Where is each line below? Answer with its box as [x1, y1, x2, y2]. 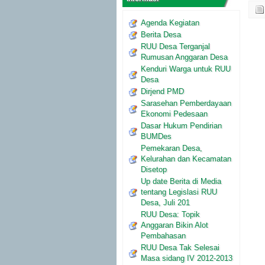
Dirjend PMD [141, 87, 184, 96]
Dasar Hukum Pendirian [141, 121, 222, 130]
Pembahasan [141, 231, 186, 240]
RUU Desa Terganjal [141, 42, 210, 51]
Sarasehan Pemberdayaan [141, 99, 231, 108]
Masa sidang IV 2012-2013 [141, 254, 232, 263]
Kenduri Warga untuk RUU [141, 64, 231, 73]
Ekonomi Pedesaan [141, 109, 208, 118]
